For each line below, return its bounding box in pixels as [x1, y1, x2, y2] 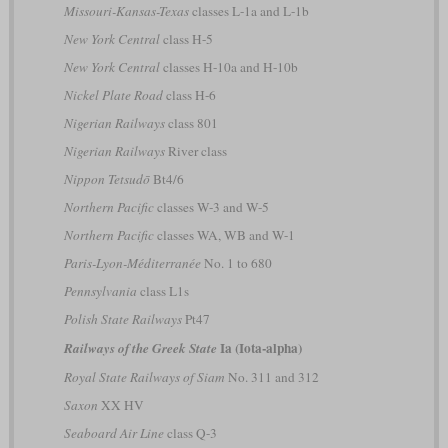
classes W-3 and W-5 [153, 198, 269, 217]
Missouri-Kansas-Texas [63, 2, 189, 21]
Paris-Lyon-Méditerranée [63, 254, 201, 273]
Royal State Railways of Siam [63, 368, 225, 387]
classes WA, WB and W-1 [153, 226, 295, 245]
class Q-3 [163, 424, 217, 443]
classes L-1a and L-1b [188, 2, 309, 21]
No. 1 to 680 [200, 254, 272, 273]
